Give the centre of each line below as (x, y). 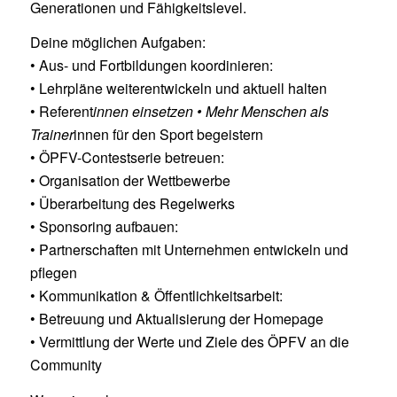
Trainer (51, 135)
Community (66, 365)
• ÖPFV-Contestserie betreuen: (127, 158)
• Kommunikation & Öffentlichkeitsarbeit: (156, 296)
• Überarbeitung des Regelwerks (132, 204)
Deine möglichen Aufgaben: (117, 43)
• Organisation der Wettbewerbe (130, 181)
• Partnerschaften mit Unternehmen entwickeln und (189, 250)
